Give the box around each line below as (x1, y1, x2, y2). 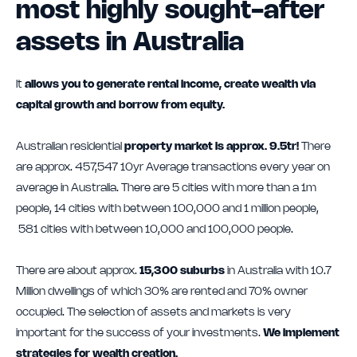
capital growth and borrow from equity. (16, 100, 225, 111)
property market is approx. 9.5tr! (124, 142, 301, 152)
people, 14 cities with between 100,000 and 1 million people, (16, 204, 319, 214)
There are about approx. (16, 266, 137, 277)
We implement (263, 328, 339, 339)
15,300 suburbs (137, 266, 225, 277)
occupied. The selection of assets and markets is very (16, 308, 291, 318)
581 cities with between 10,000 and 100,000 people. (16, 225, 293, 235)
